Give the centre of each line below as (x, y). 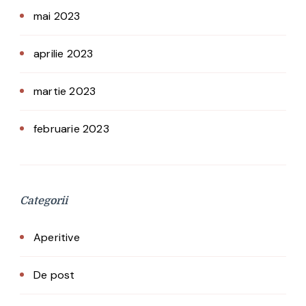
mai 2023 (57, 16)
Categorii (44, 201)
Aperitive (57, 238)
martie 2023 (65, 92)
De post (54, 275)
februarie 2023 (71, 129)
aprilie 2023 (64, 54)
